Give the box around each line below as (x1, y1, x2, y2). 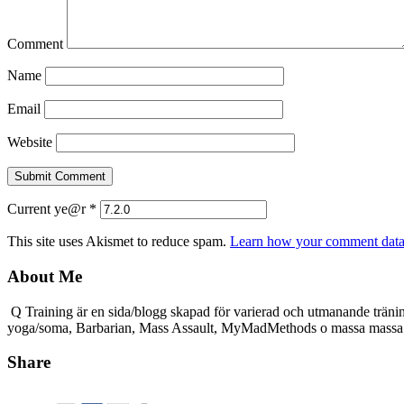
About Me (7, 267, 82, 287)
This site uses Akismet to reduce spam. (7, 234, 230, 250)
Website (7, 134, 52, 151)
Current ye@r (7, 201, 89, 217)
